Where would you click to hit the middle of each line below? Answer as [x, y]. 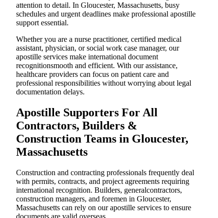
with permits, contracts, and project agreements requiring [103, 181]
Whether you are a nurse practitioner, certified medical [99, 39]
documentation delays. [50, 92]
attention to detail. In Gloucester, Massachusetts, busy [98, 5]
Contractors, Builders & [77, 125]
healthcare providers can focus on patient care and [92, 74]
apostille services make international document [87, 57]
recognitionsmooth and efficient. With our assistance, [97, 66]
